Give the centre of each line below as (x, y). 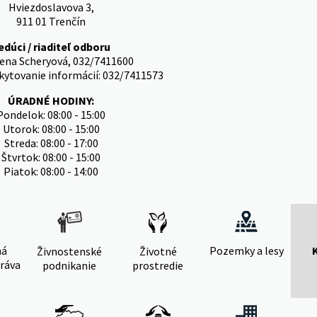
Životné (158, 251)
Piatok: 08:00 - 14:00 (51, 171)
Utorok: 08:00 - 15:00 (51, 129)
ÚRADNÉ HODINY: (51, 100)
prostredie (158, 265)
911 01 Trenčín (51, 21)
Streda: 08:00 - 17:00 (51, 143)
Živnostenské (69, 251)
